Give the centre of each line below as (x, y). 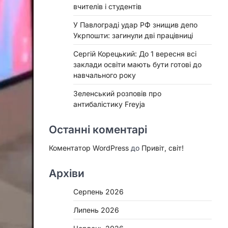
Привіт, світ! (163, 148)
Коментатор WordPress (89, 148)
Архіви (67, 173)
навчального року (105, 75)
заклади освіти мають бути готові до (137, 64)
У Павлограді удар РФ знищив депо (135, 24)
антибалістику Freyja (109, 104)
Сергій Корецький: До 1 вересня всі (135, 53)
